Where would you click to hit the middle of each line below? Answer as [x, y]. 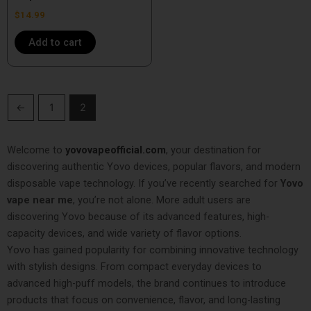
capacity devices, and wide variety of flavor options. [124, 233]
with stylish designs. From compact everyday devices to [134, 266]
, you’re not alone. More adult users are [162, 200]
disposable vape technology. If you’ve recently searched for [144, 183]
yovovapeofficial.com [116, 150]
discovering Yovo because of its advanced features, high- [138, 216]
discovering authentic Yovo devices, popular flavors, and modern [154, 166]
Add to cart [55, 42]
